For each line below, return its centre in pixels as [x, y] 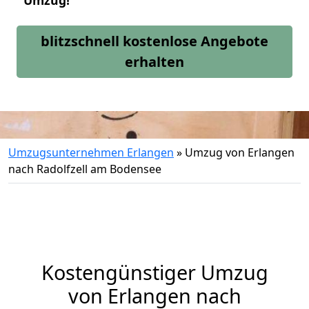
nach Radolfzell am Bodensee [85, 169]
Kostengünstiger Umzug [154, 272]
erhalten [154, 62]
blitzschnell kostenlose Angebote [154, 41]
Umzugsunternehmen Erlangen [91, 152]
